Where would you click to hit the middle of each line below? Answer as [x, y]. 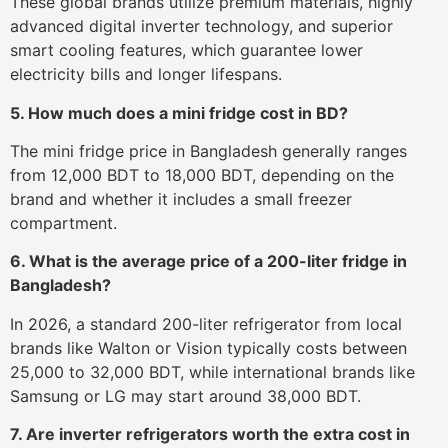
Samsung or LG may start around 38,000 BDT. [185, 395]
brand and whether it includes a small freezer [181, 198]
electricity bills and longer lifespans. [146, 74]
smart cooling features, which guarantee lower [186, 50]
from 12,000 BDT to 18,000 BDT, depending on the [202, 174]
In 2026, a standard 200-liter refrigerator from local [206, 323]
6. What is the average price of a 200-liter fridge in [208, 261]
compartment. [63, 222]
